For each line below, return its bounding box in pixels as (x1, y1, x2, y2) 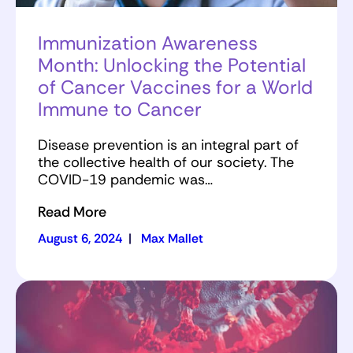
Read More (38, 203, 106, 222)
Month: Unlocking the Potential (38, 53, 306, 78)
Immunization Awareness (38, 31, 258, 56)
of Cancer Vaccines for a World (38, 75, 313, 100)
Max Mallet (141, 230, 203, 247)
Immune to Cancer (38, 97, 206, 122)
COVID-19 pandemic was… (38, 170, 213, 190)
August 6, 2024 (38, 230, 122, 247)
